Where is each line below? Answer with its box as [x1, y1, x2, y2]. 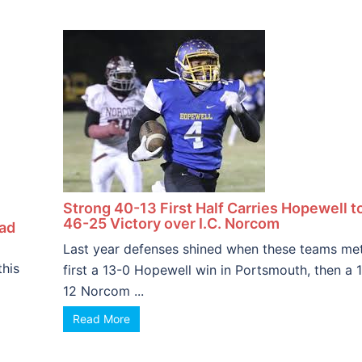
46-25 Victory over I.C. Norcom [62, 215, 280, 232]
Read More [72, 312, 130, 326]
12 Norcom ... [62, 283, 144, 299]
